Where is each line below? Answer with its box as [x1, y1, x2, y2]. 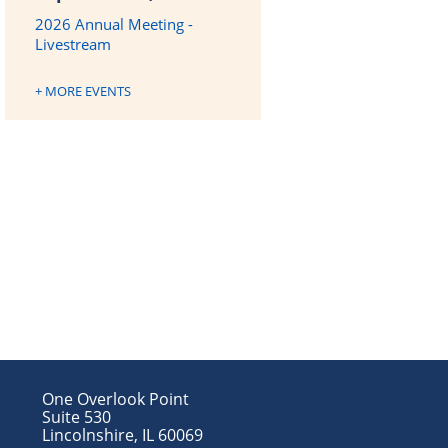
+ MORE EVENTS [35, 82, 132, 100]
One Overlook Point [42, 388, 190, 410]
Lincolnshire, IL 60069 [42, 424, 204, 446]
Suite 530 [42, 406, 112, 428]
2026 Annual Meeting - [35, 14, 194, 34]
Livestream [35, 34, 112, 54]
